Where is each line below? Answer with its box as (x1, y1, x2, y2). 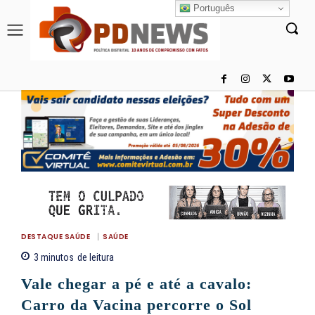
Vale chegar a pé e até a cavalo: (21, 275, 252, 293)
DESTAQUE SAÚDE (21, 231, 90, 243)
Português (191, 2, 236, 13)
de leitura (77, 252, 114, 264)
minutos (39, 252, 74, 264)
